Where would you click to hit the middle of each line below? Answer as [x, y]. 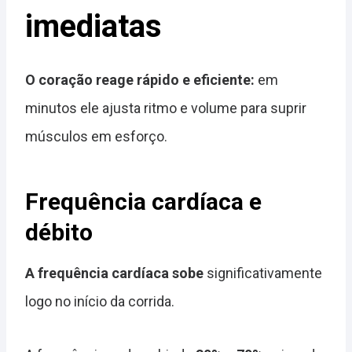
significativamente [263, 273]
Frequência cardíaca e [143, 202]
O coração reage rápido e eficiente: [140, 80]
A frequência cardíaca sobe [114, 273]
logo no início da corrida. [100, 301]
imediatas [93, 26]
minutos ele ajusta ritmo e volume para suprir [166, 108]
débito [59, 232]
